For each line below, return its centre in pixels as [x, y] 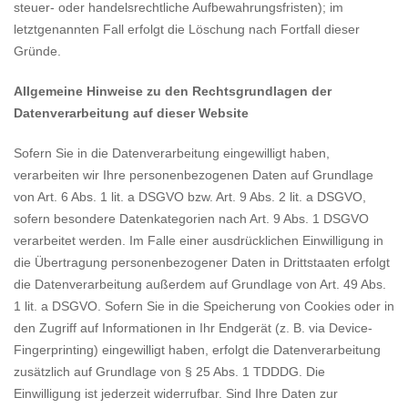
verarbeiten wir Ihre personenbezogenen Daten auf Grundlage [194, 175]
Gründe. [37, 51]
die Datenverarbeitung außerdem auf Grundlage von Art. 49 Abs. [200, 284]
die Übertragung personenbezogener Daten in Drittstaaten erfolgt [202, 262]
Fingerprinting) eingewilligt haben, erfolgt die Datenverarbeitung [197, 350]
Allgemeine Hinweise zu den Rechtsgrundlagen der [173, 91]
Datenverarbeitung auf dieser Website [131, 113]
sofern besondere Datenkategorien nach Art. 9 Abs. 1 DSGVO [191, 219]
